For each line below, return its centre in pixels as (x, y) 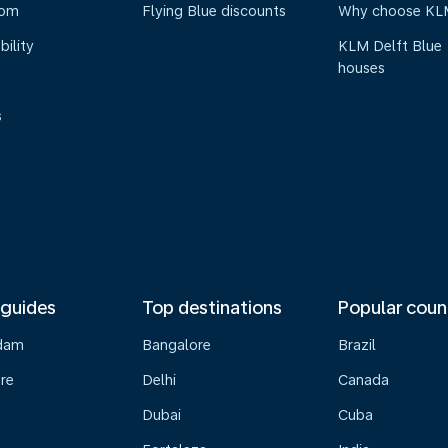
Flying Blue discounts (213, 11)
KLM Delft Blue (390, 46)
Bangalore (176, 345)
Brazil (357, 345)
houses (362, 68)
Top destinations (211, 307)
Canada (364, 380)
